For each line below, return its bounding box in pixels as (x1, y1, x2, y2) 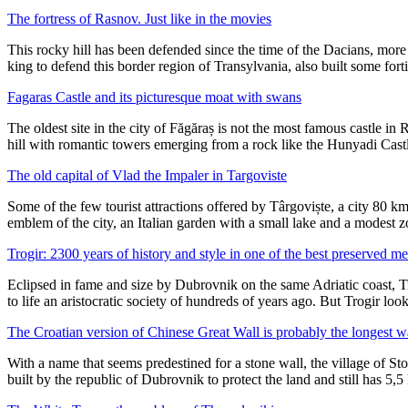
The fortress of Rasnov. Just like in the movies (7, 11, 271, 26)
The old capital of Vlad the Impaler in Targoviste (7, 168, 287, 183)
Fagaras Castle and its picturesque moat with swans (7, 89, 301, 105)
